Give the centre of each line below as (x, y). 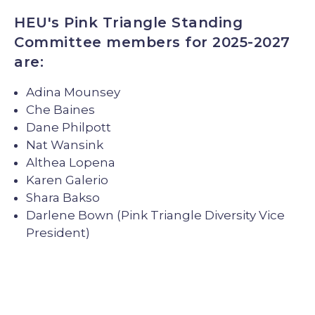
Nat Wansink (65, 144)
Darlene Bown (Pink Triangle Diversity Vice (155, 215)
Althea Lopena (71, 162)
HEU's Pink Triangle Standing (128, 22)
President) (58, 232)
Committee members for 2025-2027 (152, 42)
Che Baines (60, 109)
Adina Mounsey (73, 92)
